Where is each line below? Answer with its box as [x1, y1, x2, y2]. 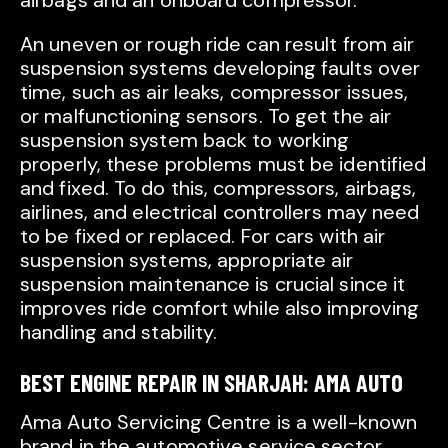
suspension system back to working [20, 127, 350, 154]
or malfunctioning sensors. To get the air [20, 103, 392, 130]
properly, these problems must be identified [20, 151, 427, 178]
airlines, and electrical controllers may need [20, 199, 420, 226]
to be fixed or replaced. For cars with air [20, 223, 386, 250]
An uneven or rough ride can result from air [20, 31, 415, 58]
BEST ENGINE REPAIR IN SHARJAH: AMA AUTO [20, 368, 403, 398]
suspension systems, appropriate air [20, 247, 354, 274]
